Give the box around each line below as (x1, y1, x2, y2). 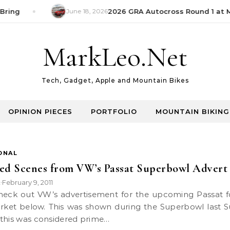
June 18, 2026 (62, 7, 104, 15)
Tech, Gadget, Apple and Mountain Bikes (41, 76, 189, 84)
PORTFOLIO (91, 107, 137, 116)
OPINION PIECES (8, 107, 72, 116)
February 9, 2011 (2, 178, 53, 186)
